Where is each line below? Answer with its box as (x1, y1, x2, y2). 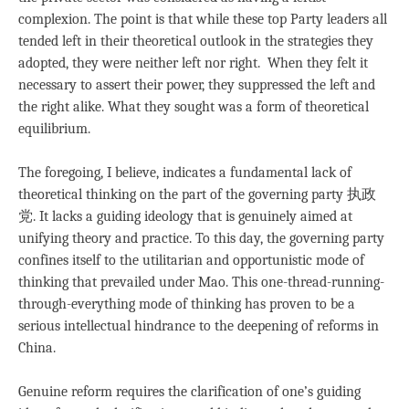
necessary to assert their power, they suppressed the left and (18, 76, 375, 93)
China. (18, 339, 56, 356)
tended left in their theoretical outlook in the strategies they (18, 32, 373, 49)
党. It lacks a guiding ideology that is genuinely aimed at (18, 207, 352, 225)
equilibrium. (18, 120, 90, 137)
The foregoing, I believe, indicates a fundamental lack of (18, 163, 351, 181)
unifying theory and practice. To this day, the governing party (18, 229, 384, 246)
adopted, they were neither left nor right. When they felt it (18, 54, 368, 71)
